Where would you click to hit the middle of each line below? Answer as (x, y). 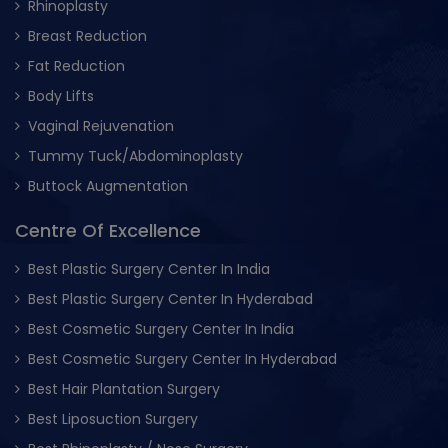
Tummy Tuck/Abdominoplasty (135, 156)
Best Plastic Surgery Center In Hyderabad (170, 299)
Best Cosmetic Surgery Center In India (161, 329)
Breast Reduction (87, 36)
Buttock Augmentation (108, 186)
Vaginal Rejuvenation (101, 126)
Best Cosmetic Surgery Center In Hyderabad (182, 359)
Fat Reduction (76, 66)
